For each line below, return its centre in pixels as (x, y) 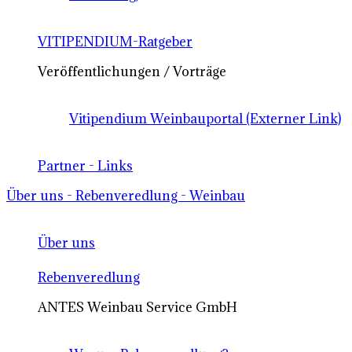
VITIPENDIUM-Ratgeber (115, 42)
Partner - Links (85, 166)
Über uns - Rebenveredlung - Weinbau (126, 196)
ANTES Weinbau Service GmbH (137, 307)
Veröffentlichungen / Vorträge (132, 71)
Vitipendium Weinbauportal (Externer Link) (205, 119)
